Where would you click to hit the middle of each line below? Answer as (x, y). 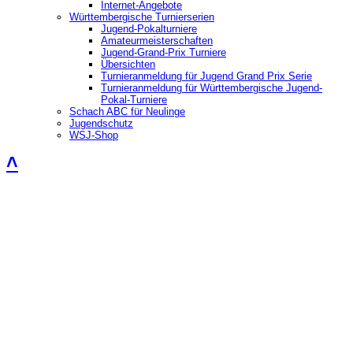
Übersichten (128, 64)
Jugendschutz (101, 123)
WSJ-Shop (94, 135)
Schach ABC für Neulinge (127, 111)
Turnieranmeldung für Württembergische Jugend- (212, 87)
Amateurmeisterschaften (157, 40)
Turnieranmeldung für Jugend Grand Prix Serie (206, 76)
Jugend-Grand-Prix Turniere (163, 52)
